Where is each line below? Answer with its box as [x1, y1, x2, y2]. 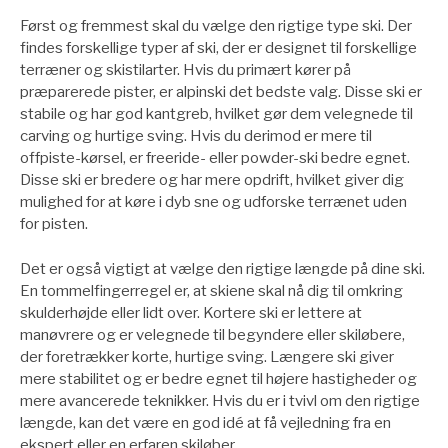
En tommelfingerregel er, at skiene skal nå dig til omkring [20, 281, 403, 300]
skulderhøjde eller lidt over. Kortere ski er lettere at [20, 303, 362, 322]
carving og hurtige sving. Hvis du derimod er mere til [20, 127, 372, 146]
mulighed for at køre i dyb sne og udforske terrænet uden [20, 193, 407, 212]
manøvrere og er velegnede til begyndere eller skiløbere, [20, 325, 405, 344]
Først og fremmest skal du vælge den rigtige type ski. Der [20, 17, 412, 36]
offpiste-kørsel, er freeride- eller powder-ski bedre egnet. [20, 149, 410, 168]
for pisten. [20, 215, 88, 234]
